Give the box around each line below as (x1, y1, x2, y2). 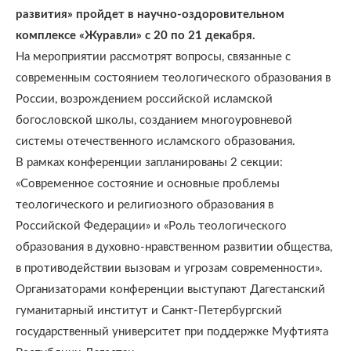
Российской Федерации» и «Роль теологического (16, 220, 287, 232)
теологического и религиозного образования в (16, 199, 273, 211)
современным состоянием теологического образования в (16, 72, 331, 84)
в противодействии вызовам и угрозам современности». (16, 262, 323, 274)
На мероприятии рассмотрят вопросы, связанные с (16, 51, 291, 63)
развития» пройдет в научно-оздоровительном (16, 9, 284, 20)
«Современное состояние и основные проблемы (16, 178, 280, 190)
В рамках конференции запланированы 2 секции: (16, 157, 283, 168)
